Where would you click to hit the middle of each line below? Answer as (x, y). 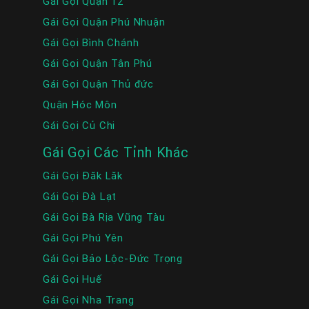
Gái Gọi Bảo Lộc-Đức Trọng (113, 259)
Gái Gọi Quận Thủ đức (98, 84)
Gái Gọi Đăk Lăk (83, 176)
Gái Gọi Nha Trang (89, 300)
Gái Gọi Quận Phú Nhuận (104, 22)
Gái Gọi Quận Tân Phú (98, 63)
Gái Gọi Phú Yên (83, 238)
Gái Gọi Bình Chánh (91, 43)
